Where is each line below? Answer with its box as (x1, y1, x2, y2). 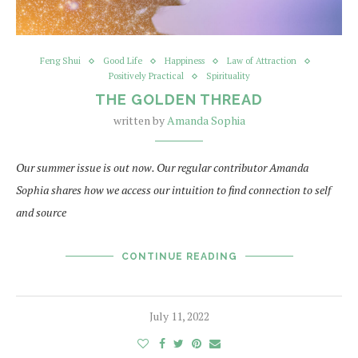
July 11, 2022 (149, 308, 209, 324)
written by (113, 113, 167, 128)
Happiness (164, 55, 205, 66)
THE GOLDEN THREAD (95, 91, 263, 108)
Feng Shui (39, 55, 81, 66)
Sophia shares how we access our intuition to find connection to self (16, 182, 331, 197)
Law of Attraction (226, 55, 296, 66)
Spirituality (205, 70, 250, 82)
